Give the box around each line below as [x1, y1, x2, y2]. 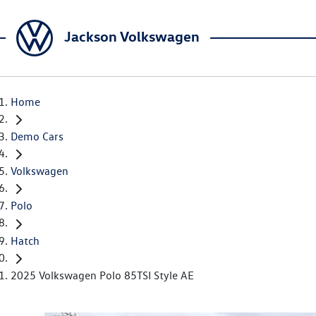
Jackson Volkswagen [64, 27, 200, 45]
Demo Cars [11, 130, 63, 144]
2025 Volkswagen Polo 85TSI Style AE [11, 268, 194, 282]
